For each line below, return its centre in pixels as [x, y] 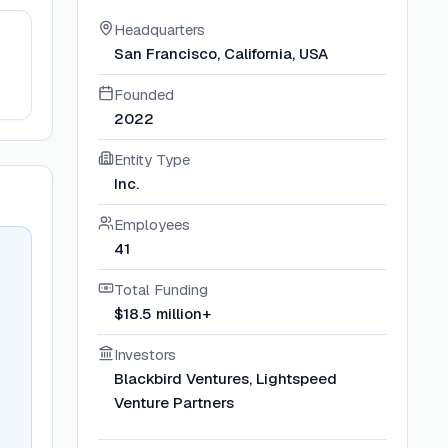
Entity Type [152, 159]
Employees [152, 224]
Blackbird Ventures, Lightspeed [226, 378]
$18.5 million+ [163, 313]
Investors [145, 354]
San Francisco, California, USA [221, 53]
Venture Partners [174, 402]
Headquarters [160, 29]
